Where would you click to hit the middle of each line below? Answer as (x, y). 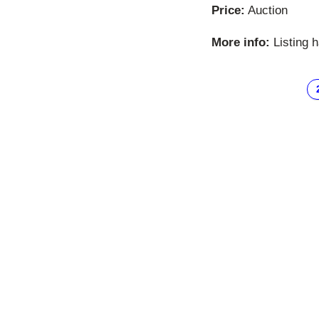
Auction (266, 10)
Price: (228, 10)
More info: (241, 42)
